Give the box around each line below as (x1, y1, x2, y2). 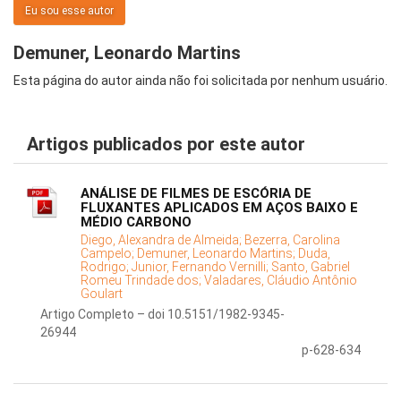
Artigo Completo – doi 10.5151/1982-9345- (40, 307, 285, 322)
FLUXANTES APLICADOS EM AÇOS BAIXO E (81, 200, 358, 217)
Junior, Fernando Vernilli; (132, 260, 271, 275)
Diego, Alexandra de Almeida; (81, 233, 244, 248)
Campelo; (81, 246, 137, 261)
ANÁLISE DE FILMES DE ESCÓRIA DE (81, 185, 311, 202)
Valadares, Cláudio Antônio (204, 273, 357, 288)
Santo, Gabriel (271, 260, 350, 275)
